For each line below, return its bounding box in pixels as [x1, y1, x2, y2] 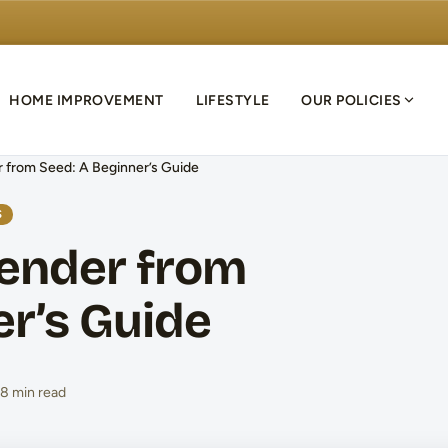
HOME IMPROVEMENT [9, 91, 165, 109]
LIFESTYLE [196, 91, 270, 109]
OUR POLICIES [301, 91, 402, 109]
